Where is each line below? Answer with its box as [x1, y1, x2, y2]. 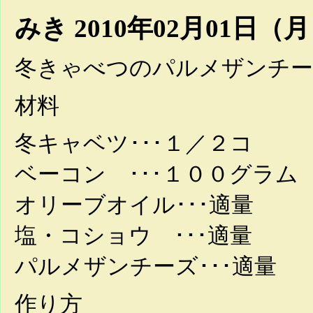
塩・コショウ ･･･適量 [15, 223, 252, 248]
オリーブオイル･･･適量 [15, 192, 254, 217]
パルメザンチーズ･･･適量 [15, 254, 277, 279]
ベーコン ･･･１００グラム [15, 161, 298, 187]
